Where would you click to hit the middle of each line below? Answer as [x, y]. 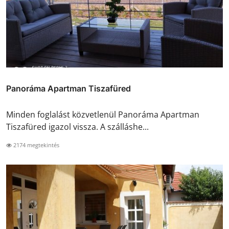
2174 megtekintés [36, 145]
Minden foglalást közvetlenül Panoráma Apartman [103, 115]
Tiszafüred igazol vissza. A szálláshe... [77, 127]
